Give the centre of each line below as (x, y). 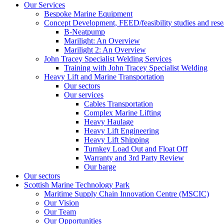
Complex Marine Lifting (122, 113)
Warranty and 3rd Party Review (134, 158)
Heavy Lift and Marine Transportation (104, 77)
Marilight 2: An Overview (105, 50)
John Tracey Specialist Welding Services (108, 59)
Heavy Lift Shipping (116, 140)
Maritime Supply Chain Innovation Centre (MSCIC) (126, 194)
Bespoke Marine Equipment (88, 14)
